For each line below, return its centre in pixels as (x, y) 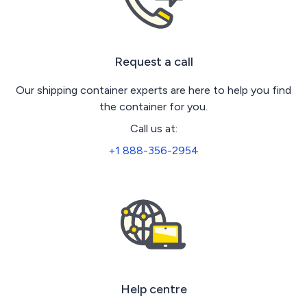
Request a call (153, 61)
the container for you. (153, 106)
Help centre (153, 289)
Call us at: (153, 128)
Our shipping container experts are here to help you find (153, 90)
